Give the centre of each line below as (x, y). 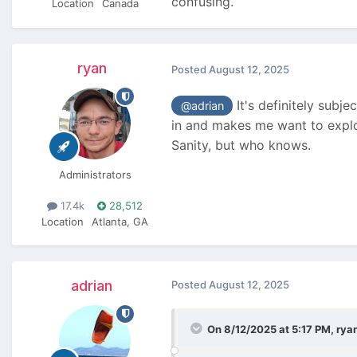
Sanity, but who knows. (243, 145)
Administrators (95, 175)
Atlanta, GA (120, 221)
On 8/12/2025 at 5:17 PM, (272, 329)
